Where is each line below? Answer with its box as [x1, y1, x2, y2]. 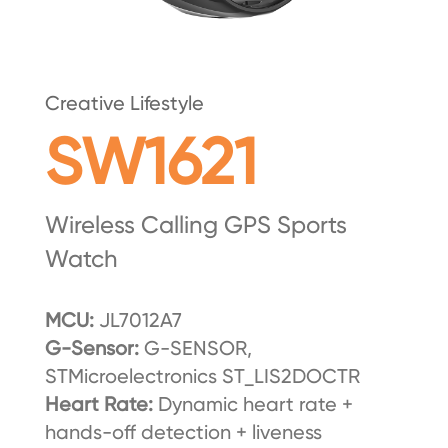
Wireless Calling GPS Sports [44, 211, 347, 240]
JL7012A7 [98, 308, 182, 333]
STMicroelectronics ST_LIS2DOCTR [44, 364, 360, 389]
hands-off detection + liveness [44, 420, 322, 445]
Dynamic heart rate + [157, 392, 353, 417]
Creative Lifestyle [44, 91, 204, 116]
